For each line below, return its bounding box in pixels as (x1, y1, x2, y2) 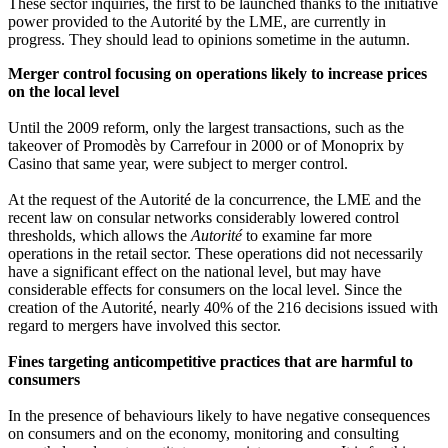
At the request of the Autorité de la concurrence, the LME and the (8, 191, 421, 209)
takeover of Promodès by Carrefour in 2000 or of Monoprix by (8, 137, 404, 155)
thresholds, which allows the (8, 227, 191, 245)
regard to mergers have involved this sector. (8, 317, 281, 335)
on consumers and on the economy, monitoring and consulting (8, 425, 399, 443)
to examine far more (242, 227, 372, 245)
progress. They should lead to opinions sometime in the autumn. (8, 31, 410, 49)
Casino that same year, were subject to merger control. (8, 155, 348, 173)
